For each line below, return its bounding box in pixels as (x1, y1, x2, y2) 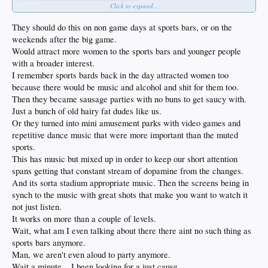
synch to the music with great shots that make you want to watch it (12, 188, 248, 200)
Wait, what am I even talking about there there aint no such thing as (12, 224, 251, 236)
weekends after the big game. (12, 33, 117, 45)
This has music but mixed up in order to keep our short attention (12, 153, 237, 165)
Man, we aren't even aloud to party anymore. (12, 248, 170, 260)
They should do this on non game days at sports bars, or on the (12, 21, 232, 33)
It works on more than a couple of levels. (12, 212, 156, 224)
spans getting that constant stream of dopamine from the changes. (12, 165, 243, 176)
